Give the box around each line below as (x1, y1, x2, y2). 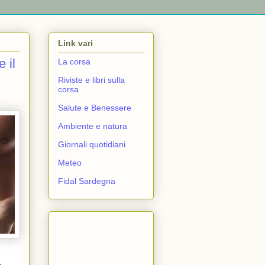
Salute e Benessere (58, 102, 131, 112)
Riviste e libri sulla (58, 75, 125, 85)
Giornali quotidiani (58, 139, 125, 149)
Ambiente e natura (58, 121, 127, 131)
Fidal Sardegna (58, 176, 115, 186)
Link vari (58, 38, 93, 48)
